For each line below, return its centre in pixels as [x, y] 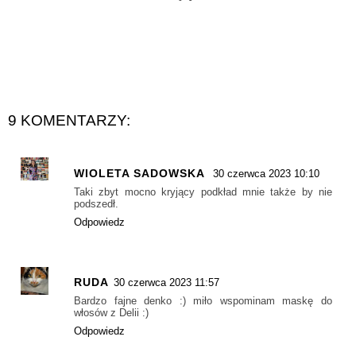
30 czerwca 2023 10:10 [266, 173]
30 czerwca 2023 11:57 [166, 283]
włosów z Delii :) [111, 313]
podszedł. [96, 203]
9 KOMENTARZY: [69, 120]
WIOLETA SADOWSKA [141, 173]
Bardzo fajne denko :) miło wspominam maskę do [203, 301]
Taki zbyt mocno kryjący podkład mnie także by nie [203, 192]
